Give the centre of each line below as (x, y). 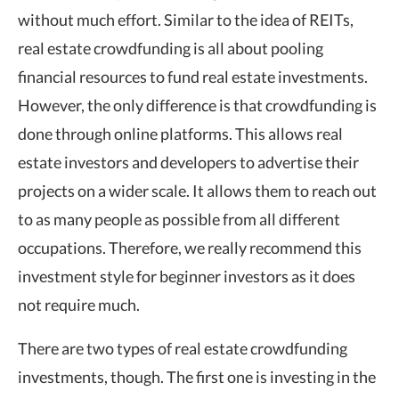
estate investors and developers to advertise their (188, 162)
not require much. (79, 304)
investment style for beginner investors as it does (187, 276)
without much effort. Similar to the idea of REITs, (186, 19)
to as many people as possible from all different (179, 219)
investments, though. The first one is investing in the (197, 376)
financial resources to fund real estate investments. (193, 76)
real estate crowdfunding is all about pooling (171, 48)
